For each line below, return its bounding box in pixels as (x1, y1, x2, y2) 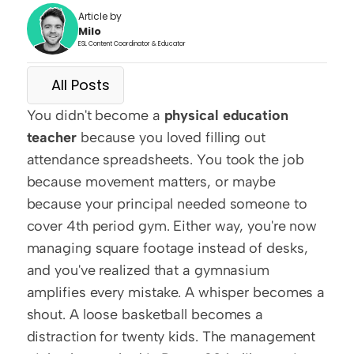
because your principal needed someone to (26, 195, 307, 213)
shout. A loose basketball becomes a (26, 306, 264, 323)
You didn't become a (26, 107, 164, 124)
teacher (26, 129, 77, 146)
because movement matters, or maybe (26, 173, 277, 190)
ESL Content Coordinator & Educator (77, 39, 186, 48)
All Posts (51, 75, 110, 95)
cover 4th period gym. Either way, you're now (26, 217, 318, 235)
